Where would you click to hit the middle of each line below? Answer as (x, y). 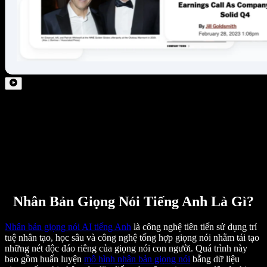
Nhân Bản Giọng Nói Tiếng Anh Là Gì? (133, 202)
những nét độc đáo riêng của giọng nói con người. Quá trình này (126, 249)
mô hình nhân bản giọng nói (137, 259)
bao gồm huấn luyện (44, 259)
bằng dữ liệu (215, 259)
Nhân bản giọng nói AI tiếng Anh (68, 227)
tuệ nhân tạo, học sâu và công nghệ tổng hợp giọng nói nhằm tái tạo (132, 238)
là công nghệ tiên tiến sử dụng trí (194, 227)
